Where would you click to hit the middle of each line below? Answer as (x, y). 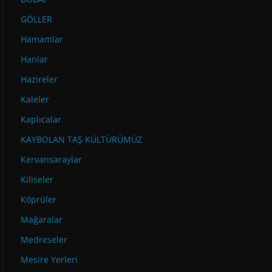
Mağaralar (42, 219)
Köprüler (39, 199)
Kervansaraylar (51, 159)
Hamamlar (42, 39)
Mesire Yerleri (49, 260)
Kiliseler (37, 179)
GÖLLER (36, 19)
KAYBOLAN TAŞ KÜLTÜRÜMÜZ (81, 139)
